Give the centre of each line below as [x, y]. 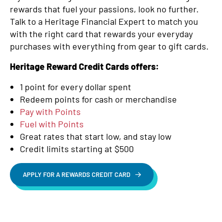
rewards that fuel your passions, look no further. [104, 9]
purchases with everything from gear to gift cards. [109, 46]
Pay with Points [50, 111]
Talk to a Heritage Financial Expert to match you [104, 21]
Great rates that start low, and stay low [96, 136]
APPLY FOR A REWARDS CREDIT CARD [77, 174]
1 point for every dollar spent [76, 87]
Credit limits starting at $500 [77, 149]
